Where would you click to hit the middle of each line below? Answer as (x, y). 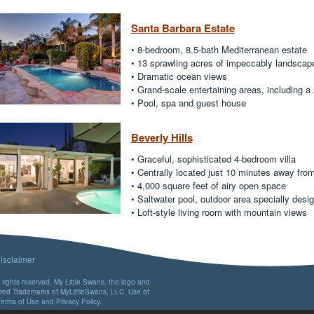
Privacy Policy (77, 301)
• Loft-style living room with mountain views (219, 212)
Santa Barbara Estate (183, 28)
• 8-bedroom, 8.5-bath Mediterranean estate (219, 49)
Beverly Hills (162, 137)
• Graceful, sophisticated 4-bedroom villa (213, 159)
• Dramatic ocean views (179, 76)
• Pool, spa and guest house (188, 103)
